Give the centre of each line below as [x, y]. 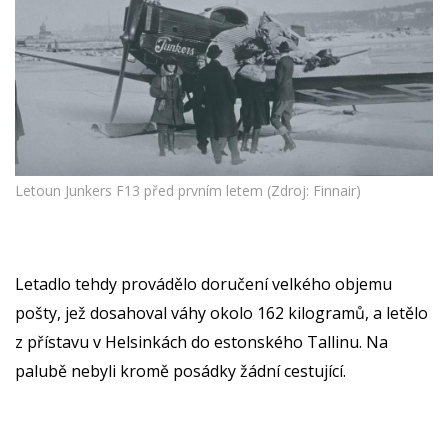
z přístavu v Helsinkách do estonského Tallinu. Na [201, 341]
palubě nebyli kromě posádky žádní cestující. [180, 370]
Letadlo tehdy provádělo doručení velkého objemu [203, 283]
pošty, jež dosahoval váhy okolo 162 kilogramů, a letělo [221, 312]
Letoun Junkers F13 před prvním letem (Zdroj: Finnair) [188, 190]
